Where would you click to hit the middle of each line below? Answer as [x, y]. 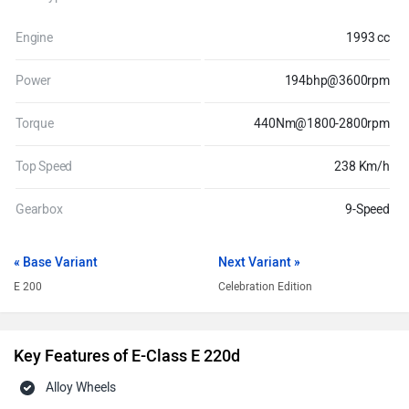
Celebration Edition [265, 287]
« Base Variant [56, 262]
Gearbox [39, 210]
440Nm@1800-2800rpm [322, 124]
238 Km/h [362, 167]
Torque [35, 124]
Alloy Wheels [81, 388]
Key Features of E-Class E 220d [127, 356]
